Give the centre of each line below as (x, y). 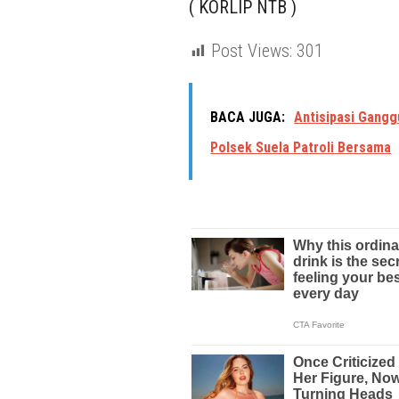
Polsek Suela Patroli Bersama (301, 147)
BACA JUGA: (248, 117)
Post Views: (252, 51)
